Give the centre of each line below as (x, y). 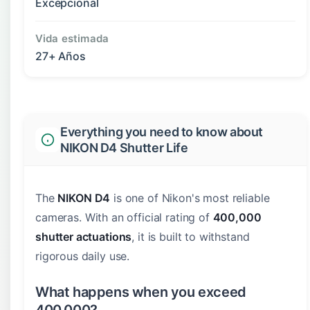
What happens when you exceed (141, 292)
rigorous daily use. (83, 256)
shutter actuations (84, 237)
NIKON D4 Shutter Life (124, 148)
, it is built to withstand (191, 237)
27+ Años (61, 56)
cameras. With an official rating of (124, 217)
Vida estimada (72, 38)
